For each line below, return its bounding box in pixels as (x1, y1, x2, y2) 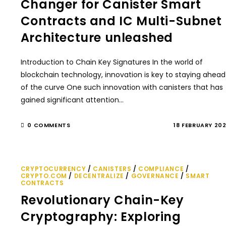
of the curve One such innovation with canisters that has (20, 82, 223, 92)
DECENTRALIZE (74, 172, 124, 180)
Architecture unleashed (20, 29, 174, 46)
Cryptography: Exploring (20, 208, 181, 225)
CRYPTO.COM (20, 172, 67, 180)
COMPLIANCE (138, 164, 184, 173)
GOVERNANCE (131, 172, 179, 180)
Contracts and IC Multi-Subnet (20, 13, 222, 29)
